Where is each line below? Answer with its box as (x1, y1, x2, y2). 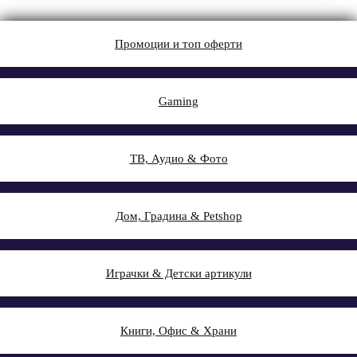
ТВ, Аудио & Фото (129, 151, 228, 165)
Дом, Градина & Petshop (115, 209, 242, 222)
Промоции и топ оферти (115, 37, 242, 50)
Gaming (159, 94, 198, 108)
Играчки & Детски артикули (105, 266, 252, 280)
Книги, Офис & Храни (120, 324, 237, 337)
